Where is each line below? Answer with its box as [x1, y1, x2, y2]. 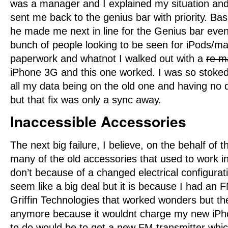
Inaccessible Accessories [10, 111, 186, 132]
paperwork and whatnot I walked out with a [10, 53, 206, 65]
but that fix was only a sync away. [10, 94, 161, 106]
